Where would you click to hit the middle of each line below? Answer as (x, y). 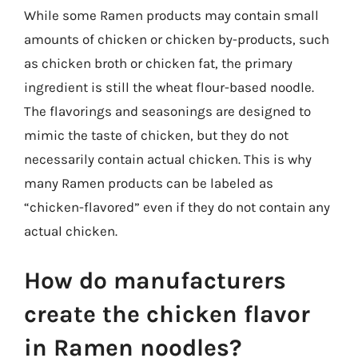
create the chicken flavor (167, 314)
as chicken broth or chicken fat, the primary (158, 63)
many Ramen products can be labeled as (149, 183)
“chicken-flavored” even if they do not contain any (177, 207)
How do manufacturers (155, 280)
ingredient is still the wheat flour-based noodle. (169, 87)
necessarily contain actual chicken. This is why (168, 159)
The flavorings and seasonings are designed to (167, 111)
